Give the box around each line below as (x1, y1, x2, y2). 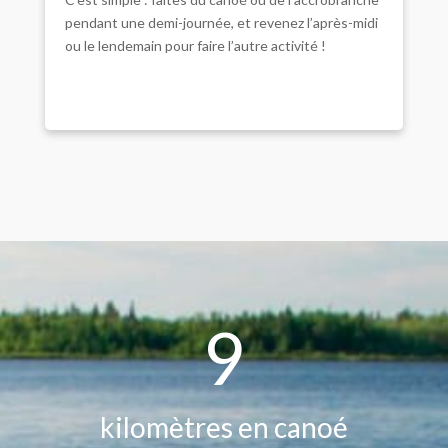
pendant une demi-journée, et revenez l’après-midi (64, 14, 378, 31)
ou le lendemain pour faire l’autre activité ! (64, 37, 326, 54)
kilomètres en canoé (99, 410, 348, 444)
